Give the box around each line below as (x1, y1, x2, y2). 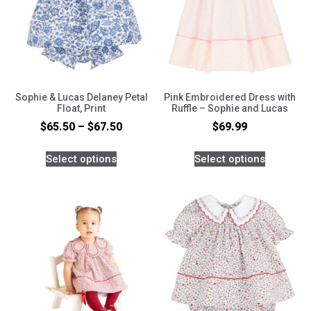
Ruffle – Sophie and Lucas (171, 103, 288, 115)
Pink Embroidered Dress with (164, 92, 296, 103)
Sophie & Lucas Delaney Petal (15, 92, 148, 103)
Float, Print (57, 103, 106, 115)
